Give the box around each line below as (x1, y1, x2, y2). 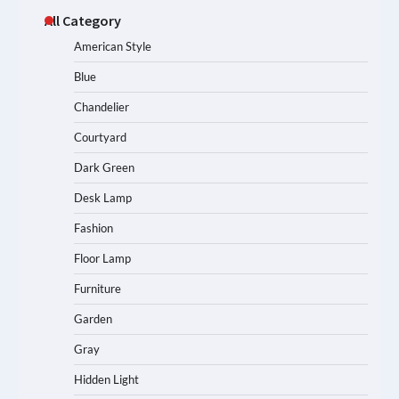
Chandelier (74, 99, 129, 114)
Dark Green (74, 159, 134, 175)
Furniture (74, 281, 121, 296)
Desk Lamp (74, 190, 132, 205)
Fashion (74, 220, 113, 235)
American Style (74, 38, 151, 53)
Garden (74, 311, 112, 326)
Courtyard (74, 129, 126, 144)
